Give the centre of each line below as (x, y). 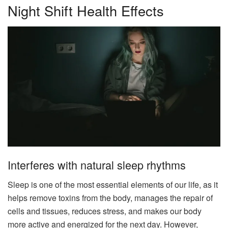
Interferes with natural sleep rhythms (97, 165)
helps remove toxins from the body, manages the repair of (110, 197)
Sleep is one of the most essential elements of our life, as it (113, 184)
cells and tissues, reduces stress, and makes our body (105, 211)
